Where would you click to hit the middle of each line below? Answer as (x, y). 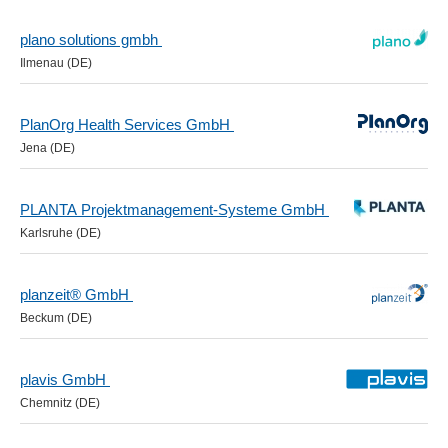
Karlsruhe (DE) (60, 233)
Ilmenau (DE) (56, 63)
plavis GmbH (65, 379)
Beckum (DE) (56, 318)
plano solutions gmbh (91, 39)
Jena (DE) (47, 148)
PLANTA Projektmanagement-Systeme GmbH (174, 209)
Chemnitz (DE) (60, 403)
